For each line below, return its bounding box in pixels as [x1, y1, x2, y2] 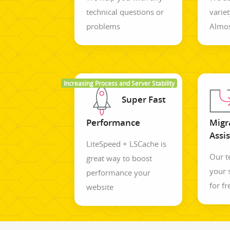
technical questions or [86, 6, 164, 17]
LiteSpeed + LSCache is [86, 138, 166, 149]
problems [86, 21, 120, 31]
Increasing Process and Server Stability [64, 79, 175, 87]
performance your [86, 167, 150, 178]
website [86, 181, 113, 192]
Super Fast [122, 93, 166, 106]
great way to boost [86, 152, 152, 163]
